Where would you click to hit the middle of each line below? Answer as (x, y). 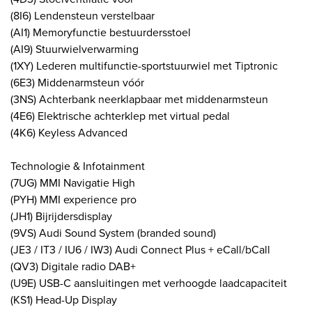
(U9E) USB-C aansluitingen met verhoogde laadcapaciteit (149, 282)
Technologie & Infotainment (78, 165)
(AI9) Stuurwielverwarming (75, 48)
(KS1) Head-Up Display (64, 299)
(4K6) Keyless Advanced (69, 132)
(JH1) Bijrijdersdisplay (61, 216)
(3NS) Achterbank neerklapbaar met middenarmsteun (139, 99)
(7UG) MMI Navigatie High (73, 182)
